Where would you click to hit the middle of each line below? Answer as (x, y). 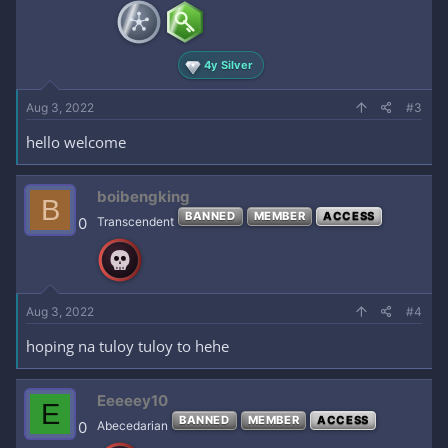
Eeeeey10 (132, 400)
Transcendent (135, 221)
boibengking (143, 196)
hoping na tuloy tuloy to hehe (127, 346)
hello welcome (76, 142)
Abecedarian (132, 425)
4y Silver (229, 64)
